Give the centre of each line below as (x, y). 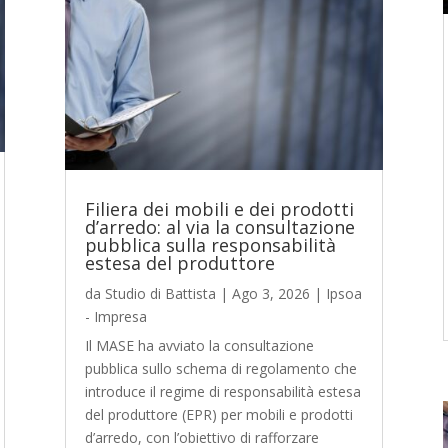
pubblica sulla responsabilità (210, 245)
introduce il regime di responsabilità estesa (222, 392)
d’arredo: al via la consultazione (219, 227)
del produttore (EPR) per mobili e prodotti (218, 415)
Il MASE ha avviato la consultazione (199, 346)
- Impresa (115, 317)
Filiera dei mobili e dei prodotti (219, 209)
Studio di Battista (160, 294)
